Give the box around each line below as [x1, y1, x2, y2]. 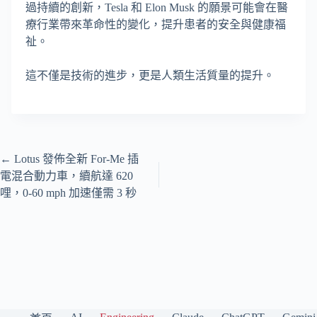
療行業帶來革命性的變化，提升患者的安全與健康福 [25, 18, 286, 31]
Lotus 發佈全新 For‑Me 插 [11, 153, 139, 166]
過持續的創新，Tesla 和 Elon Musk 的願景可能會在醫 [25, 1, 288, 14]
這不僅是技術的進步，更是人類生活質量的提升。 [25, 69, 275, 82]
